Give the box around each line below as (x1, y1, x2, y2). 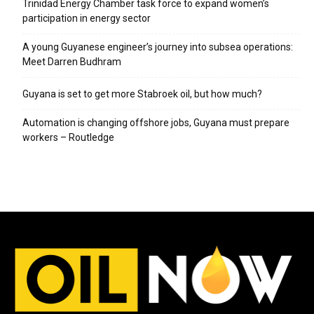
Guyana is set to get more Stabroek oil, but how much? (22, 88, 262, 100)
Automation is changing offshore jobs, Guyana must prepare (22, 117, 289, 129)
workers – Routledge (22, 132, 114, 144)
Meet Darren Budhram (22, 56, 121, 68)
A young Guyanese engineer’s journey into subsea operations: (22, 41, 293, 53)
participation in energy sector (22, 13, 151, 25)
